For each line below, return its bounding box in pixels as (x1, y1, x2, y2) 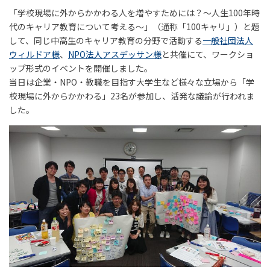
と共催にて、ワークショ (162, 48, 254, 60)
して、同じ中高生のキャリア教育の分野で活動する (9, 34, 202, 46)
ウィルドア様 (9, 48, 60, 60)
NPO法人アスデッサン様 (68, 48, 162, 60)
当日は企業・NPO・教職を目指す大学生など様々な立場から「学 (9, 75, 254, 88)
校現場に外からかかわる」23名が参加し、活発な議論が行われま (9, 89, 254, 102)
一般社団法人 (202, 34, 253, 46)
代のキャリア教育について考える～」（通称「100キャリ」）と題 (9, 20, 260, 33)
